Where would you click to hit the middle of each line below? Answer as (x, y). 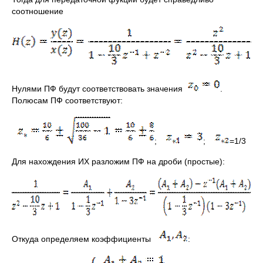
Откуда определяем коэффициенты (82, 239)
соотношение (38, 11)
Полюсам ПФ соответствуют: (67, 100)
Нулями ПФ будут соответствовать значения (98, 89)
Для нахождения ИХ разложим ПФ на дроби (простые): (118, 161)
